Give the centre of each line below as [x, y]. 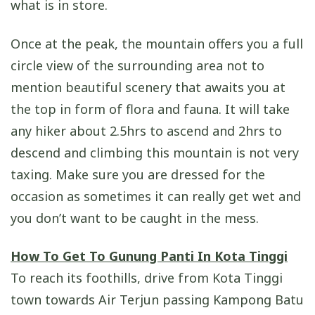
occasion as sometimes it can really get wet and [156, 196]
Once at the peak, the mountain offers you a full [157, 43]
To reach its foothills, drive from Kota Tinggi [147, 278]
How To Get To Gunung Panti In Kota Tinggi [149, 256]
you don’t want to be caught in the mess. [135, 218]
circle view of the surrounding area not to [137, 65]
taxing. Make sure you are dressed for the [138, 174]
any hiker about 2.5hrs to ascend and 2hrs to [146, 130]
